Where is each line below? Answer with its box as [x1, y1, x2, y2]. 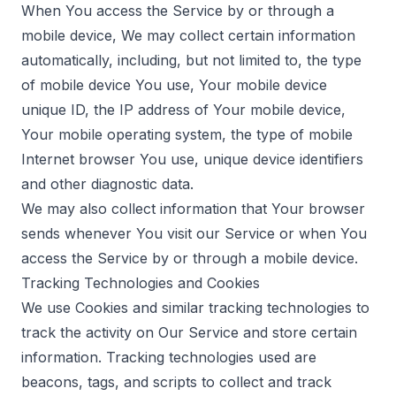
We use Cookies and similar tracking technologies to [21, 299, 369, 316]
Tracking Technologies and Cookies [21, 274, 260, 292]
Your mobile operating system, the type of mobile [21, 126, 353, 143]
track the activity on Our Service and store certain [21, 324, 357, 341]
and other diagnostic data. [21, 175, 194, 193]
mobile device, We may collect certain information [21, 27, 355, 44]
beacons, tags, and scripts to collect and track [21, 373, 331, 391]
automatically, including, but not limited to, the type [21, 51, 362, 69]
